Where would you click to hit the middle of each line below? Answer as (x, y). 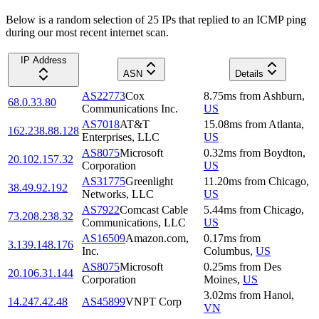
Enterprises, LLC (121, 137)
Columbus (227, 251)
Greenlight (149, 181)
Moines (220, 279)
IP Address (43, 60)
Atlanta (285, 124)
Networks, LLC (118, 194)
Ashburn (282, 95)
